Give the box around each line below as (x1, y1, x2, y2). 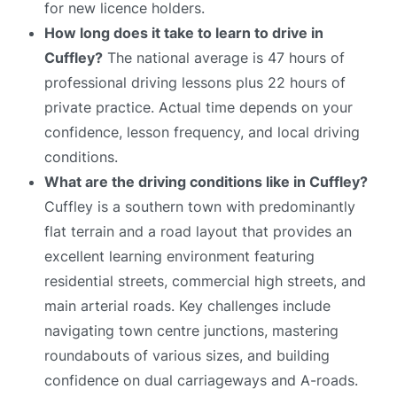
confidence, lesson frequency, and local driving (44, 122, 360, 141)
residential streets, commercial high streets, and (44, 271, 366, 290)
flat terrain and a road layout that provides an (44, 222, 352, 240)
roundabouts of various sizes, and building (44, 346, 330, 364)
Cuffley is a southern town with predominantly (44, 197, 355, 215)
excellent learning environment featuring (44, 246, 315, 265)
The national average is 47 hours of (103, 48, 345, 66)
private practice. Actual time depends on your (44, 97, 353, 116)
